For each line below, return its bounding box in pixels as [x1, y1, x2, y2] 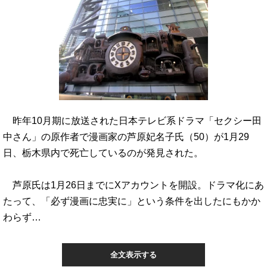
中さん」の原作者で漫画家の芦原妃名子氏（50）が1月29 [3, 131, 249, 142]
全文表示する [110, 250, 157, 259]
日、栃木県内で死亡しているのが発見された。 [3, 147, 203, 158]
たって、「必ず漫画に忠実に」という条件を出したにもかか [3, 195, 260, 206]
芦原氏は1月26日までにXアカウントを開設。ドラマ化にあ [3, 179, 264, 190]
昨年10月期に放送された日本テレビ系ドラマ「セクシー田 [3, 115, 262, 126]
